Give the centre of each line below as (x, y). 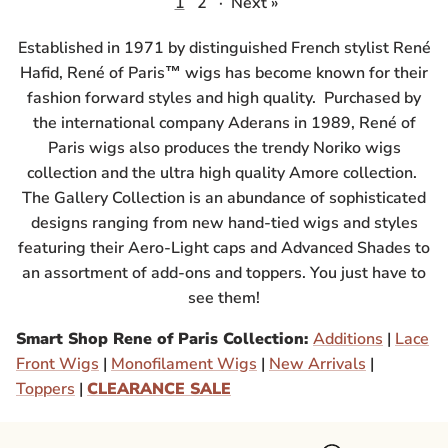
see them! (224, 298)
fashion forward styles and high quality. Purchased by (224, 98)
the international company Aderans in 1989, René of (224, 123)
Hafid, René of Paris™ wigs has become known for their (224, 73)
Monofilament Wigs (184, 364)
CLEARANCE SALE (159, 389)
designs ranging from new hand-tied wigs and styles (224, 223)
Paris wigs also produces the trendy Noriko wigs (224, 148)
